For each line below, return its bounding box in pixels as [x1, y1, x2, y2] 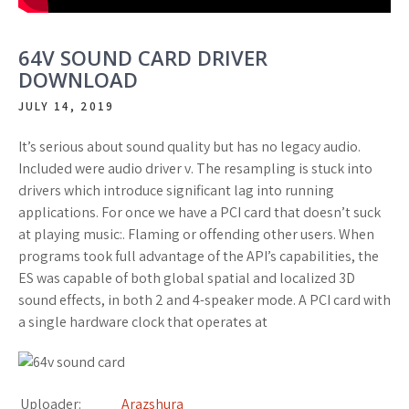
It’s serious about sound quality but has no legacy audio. [18, 137, 361, 157]
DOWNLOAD [18, 66, 138, 94]
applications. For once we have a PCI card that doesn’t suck [18, 203, 381, 223]
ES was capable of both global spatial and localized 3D [18, 268, 355, 288]
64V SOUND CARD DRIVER [18, 44, 267, 72]
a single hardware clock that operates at [18, 312, 267, 332]
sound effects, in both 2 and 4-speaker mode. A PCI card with [18, 290, 391, 310]
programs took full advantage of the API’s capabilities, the [18, 246, 379, 267]
